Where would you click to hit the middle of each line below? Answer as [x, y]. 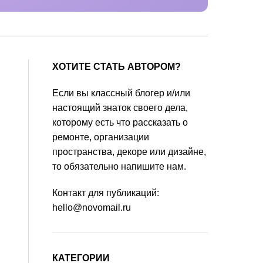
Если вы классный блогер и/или [121, 93]
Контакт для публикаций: [106, 193]
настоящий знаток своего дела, [120, 107]
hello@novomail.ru [92, 207]
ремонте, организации [101, 137]
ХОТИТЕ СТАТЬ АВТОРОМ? [117, 66]
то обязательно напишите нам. [119, 166]
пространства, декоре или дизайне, [129, 151]
